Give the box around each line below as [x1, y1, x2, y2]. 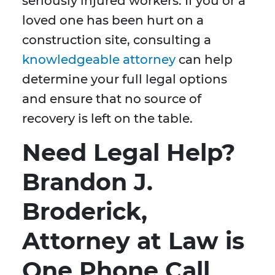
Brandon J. [22, 168, 153, 197]
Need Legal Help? [22, 138, 235, 168]
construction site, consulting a [22, 33, 211, 48]
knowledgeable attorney [22, 52, 176, 68]
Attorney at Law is [22, 227, 244, 256]
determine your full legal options [22, 72, 227, 87]
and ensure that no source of [22, 91, 201, 107]
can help [176, 52, 233, 68]
